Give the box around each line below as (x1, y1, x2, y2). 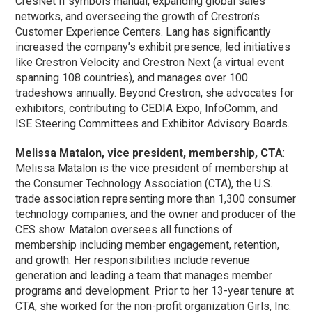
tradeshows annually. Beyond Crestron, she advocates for (15, 86, 295, 100)
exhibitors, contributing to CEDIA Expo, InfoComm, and (15, 101, 279, 115)
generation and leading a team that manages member (15, 268, 273, 282)
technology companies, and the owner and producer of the (15, 207, 297, 221)
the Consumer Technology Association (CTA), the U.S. (15, 176, 273, 190)
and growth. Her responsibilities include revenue (15, 253, 251, 267)
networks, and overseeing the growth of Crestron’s (15, 9, 260, 23)
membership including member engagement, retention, (15, 237, 280, 251)
